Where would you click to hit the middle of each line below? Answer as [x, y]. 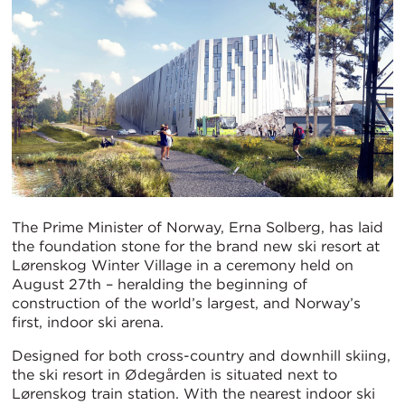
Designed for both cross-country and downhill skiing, [201, 356]
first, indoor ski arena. [88, 323]
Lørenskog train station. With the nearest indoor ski [193, 394]
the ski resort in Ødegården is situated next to [174, 375]
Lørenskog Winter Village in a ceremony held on [183, 266]
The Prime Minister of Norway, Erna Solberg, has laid [198, 228]
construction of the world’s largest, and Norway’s [186, 304]
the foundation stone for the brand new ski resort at [196, 247]
